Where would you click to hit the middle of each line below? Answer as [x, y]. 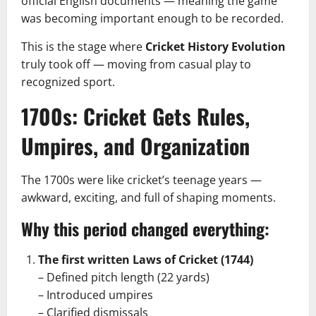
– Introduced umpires [96, 294]
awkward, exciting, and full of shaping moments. [148, 197]
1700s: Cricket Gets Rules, [135, 116]
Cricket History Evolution [215, 46]
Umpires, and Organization [135, 145]
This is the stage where [83, 46]
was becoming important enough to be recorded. [152, 18]
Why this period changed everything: [145, 228]
